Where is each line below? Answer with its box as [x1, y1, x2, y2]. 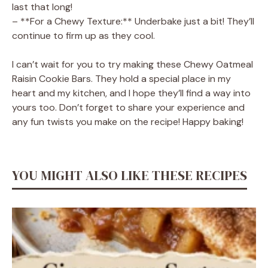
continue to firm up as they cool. [12, 29, 155, 42]
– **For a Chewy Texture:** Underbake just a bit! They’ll [12, 14, 254, 28]
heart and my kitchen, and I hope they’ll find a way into [12, 86, 251, 99]
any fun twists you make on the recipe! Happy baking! [12, 115, 243, 128]
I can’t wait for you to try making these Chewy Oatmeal [12, 57, 253, 71]
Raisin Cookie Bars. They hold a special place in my [12, 72, 231, 85]
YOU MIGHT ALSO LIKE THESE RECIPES [12, 166, 247, 184]
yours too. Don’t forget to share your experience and [12, 100, 245, 114]
